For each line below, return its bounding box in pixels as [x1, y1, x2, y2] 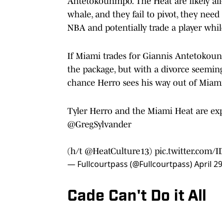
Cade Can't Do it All [67, 188, 206, 205]
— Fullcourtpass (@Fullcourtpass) [67, 158, 194, 169]
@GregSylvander [67, 119, 131, 129]
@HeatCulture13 [85, 146, 149, 156]
